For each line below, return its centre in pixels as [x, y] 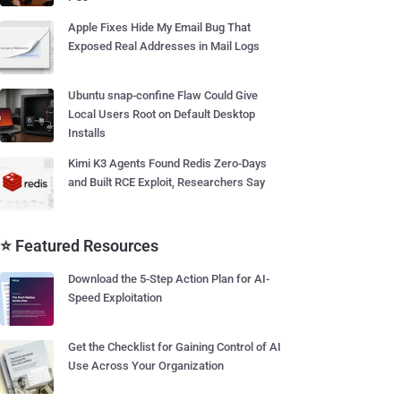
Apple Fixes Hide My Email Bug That [159, 27]
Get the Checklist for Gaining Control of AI [175, 347]
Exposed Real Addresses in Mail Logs [164, 46]
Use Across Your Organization [146, 366]
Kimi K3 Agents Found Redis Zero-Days [167, 163]
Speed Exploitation [115, 298]
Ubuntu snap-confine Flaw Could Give [163, 95]
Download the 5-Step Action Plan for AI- [169, 279]
